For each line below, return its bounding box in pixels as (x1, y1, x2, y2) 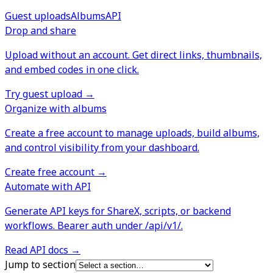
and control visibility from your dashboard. (5, 140, 199, 155)
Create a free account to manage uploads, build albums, (5, 126, 260, 141)
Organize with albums (5, 101, 107, 116)
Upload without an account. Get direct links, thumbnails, (5, 48, 262, 63)
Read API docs (5, 243, 68, 258)
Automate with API (5, 179, 91, 194)
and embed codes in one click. (5, 62, 139, 77)
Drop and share (5, 23, 76, 38)
